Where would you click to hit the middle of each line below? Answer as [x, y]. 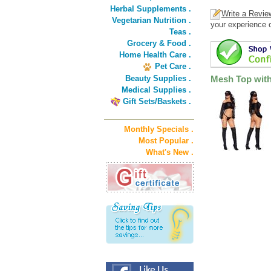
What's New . [170, 152]
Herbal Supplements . [151, 9]
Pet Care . [173, 66]
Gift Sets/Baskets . [157, 101]
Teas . [180, 32]
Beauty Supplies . [158, 78]
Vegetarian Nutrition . [152, 20]
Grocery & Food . [159, 43]
